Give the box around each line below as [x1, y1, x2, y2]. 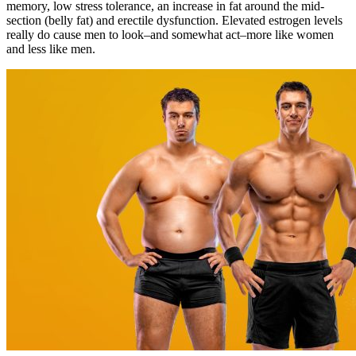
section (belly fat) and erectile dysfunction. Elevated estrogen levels [6, 13, 342, 27]
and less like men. [6, 41, 95, 56]
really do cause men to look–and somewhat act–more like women [6, 27, 334, 41]
